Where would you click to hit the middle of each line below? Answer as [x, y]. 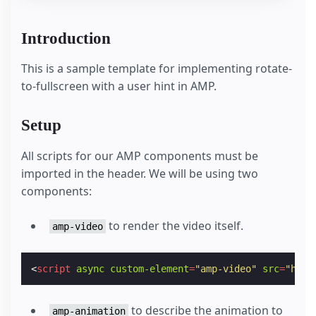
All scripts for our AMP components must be [140, 156]
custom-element [150, 268]
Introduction [66, 38]
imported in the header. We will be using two [140, 173]
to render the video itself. [175, 225]
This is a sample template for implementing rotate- [157, 69]
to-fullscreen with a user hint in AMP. [119, 86]
